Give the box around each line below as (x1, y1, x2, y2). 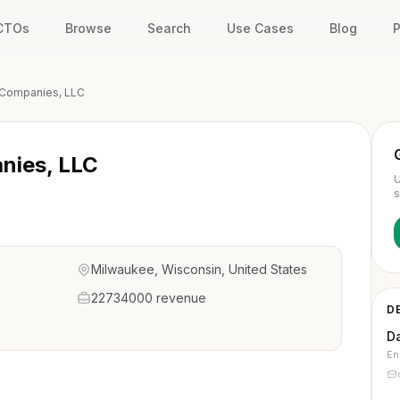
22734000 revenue (91, 290, 206, 305)
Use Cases (227, 21, 294, 36)
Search (147, 21, 191, 36)
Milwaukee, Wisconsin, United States (91, 262, 307, 277)
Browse (65, 21, 112, 36)
